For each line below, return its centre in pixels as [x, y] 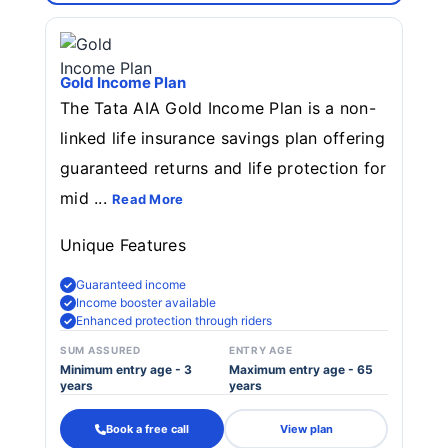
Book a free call [147, 428]
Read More [148, 199]
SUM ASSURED [100, 350]
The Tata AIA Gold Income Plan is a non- [218, 108]
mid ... [86, 198]
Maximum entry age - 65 [301, 369]
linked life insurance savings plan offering [223, 138]
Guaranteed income [131, 284]
